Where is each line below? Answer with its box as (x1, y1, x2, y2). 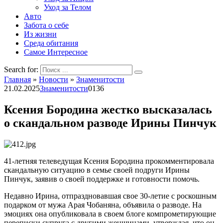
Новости (39, 75, 68, 84)
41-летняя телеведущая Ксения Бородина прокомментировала (4, 156, 214, 165)
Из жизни (24, 30, 57, 38)
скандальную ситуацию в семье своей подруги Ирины (4, 165, 190, 174)
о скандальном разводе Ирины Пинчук (4, 116, 217, 129)
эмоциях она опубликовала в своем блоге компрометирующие (4, 209, 216, 218)
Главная (4, 75, 31, 84)
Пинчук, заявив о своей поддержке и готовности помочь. (4, 174, 200, 183)
